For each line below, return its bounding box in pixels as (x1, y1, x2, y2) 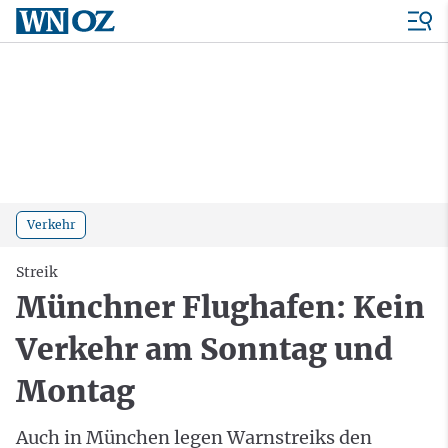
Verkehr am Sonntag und (16, 329, 393, 368)
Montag (16, 371, 135, 410)
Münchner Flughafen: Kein (16, 287, 425, 326)
